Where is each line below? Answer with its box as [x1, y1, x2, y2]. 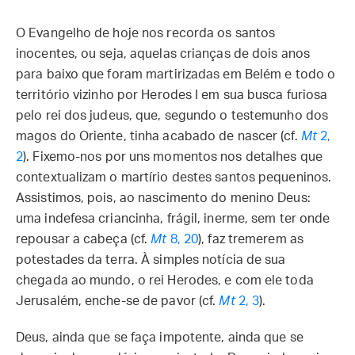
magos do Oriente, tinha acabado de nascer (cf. [16, 130, 301, 143]
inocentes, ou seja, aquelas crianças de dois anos [16, 48, 310, 60]
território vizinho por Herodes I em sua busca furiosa [16, 89, 328, 101]
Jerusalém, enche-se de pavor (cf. [16, 295, 219, 307]
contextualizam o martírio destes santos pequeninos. [16, 171, 332, 184]
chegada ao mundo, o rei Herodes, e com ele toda [16, 274, 314, 287]
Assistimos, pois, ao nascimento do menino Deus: [16, 192, 311, 204]
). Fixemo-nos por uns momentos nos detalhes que [23, 151, 323, 163]
